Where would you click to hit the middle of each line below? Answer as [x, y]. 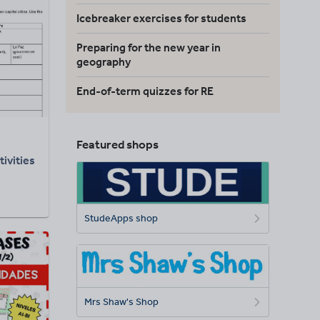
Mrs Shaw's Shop [121, 301]
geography [104, 62]
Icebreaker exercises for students [161, 18]
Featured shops [117, 144]
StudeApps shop [121, 219]
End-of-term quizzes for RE [145, 91]
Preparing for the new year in [149, 47]
